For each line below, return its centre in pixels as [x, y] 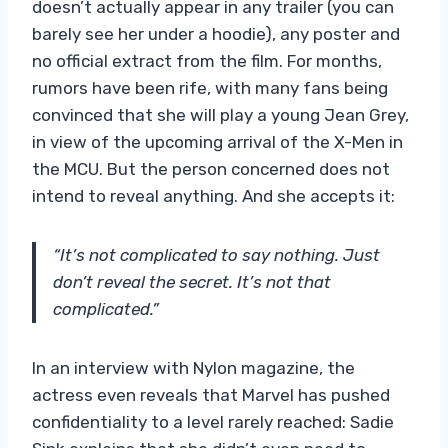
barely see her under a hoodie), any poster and [216, 33]
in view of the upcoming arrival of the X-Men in [217, 141]
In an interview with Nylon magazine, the [193, 367]
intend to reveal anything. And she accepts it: [213, 195]
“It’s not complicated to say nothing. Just [216, 254]
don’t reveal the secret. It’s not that [192, 281]
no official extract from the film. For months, [207, 60]
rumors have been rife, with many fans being [210, 87]
